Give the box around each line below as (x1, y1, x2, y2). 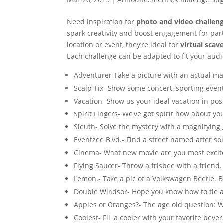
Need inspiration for (67, 17, 137, 26)
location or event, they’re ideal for (67, 40, 181, 49)
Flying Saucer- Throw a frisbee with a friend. (74, 161, 222, 170)
